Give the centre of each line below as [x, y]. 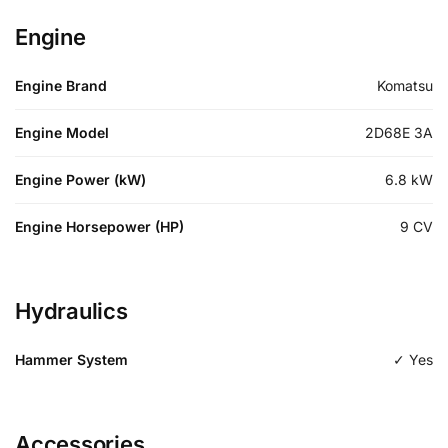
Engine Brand [61, 85]
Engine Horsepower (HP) [99, 226]
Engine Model [62, 132]
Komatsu [405, 85]
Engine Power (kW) [80, 179]
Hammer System [71, 359]
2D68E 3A [399, 132]
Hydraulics [71, 310]
